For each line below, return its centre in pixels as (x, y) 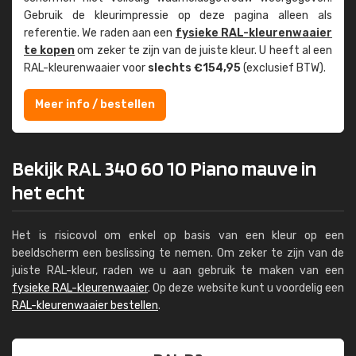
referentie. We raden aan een (100, 33)
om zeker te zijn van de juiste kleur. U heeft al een (204, 50)
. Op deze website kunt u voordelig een (246, 288)
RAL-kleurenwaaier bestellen (85, 306)
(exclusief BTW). (283, 68)
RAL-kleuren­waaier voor (86, 68)
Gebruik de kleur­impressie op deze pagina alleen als (178, 15)
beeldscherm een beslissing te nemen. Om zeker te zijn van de (178, 253)
